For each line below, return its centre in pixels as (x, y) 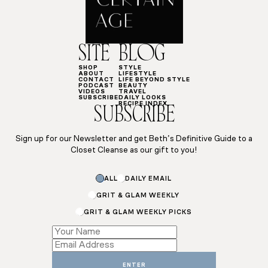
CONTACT (96, 80)
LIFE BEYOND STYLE (154, 80)
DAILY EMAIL (148, 179)
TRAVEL (132, 92)
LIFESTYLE (137, 74)
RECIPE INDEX (143, 104)
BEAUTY (133, 86)
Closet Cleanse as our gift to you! (134, 151)
